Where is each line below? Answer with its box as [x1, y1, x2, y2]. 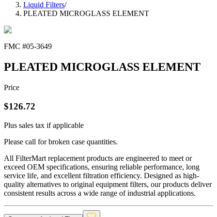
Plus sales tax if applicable [4, 121, 84, 129]
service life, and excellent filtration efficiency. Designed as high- [4, 171, 199, 180]
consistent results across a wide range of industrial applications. [4, 188, 196, 197]
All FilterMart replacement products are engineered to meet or [4, 154, 192, 162]
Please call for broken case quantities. [4, 137, 118, 146]
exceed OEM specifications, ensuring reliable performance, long [4, 162, 200, 171]
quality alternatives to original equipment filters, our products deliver [4, 180, 212, 188]
